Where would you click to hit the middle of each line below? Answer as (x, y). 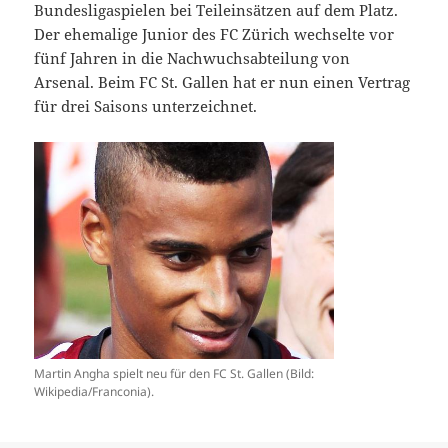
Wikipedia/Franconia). (94, 392)
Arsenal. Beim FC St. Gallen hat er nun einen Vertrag (222, 82)
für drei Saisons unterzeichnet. (146, 106)
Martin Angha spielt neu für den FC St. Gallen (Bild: (174, 374)
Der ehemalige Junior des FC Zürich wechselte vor (214, 34)
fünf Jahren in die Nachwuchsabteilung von (192, 58)
